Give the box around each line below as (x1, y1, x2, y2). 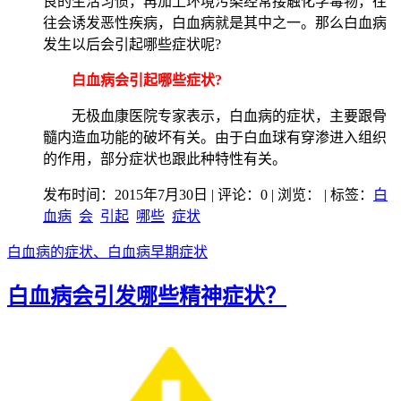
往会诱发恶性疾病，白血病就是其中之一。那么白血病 (43, 14, 387, 30)
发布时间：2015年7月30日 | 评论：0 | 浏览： (43, 186, 320, 202)
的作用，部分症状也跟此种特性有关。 (43, 150, 286, 166)
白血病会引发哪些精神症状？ (7, 285, 286, 309)
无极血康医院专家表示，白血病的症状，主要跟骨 (43, 107, 387, 124)
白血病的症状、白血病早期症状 (7, 243, 208, 260)
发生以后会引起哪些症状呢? (43, 36, 221, 52)
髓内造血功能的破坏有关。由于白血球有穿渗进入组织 (43, 129, 387, 145)
